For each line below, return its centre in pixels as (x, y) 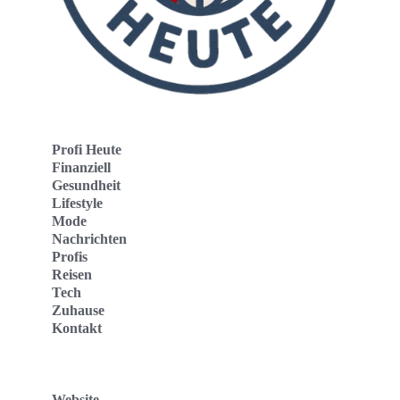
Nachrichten (89, 238)
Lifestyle (77, 203)
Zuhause (78, 310)
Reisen (72, 274)
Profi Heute (87, 149)
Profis (70, 256)
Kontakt (77, 328)
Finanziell (81, 167)
